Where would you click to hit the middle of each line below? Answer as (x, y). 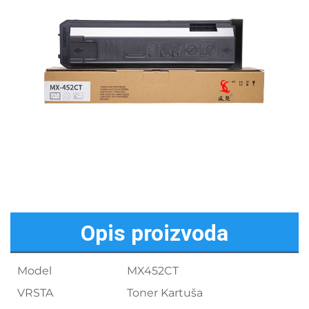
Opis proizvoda (154, 233)
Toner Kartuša (165, 293)
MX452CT (153, 271)
